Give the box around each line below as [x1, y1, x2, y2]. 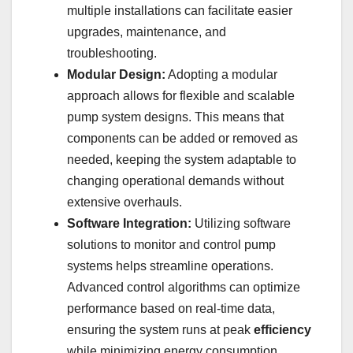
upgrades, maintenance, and [67, 25, 226, 39]
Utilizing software [191, 217, 291, 231]
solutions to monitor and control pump [67, 238, 276, 252]
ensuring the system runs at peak [67, 323, 254, 337]
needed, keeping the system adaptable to [67, 153, 296, 167]
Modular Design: [67, 68, 165, 82]
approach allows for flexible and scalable [67, 89, 295, 103]
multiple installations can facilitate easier [67, 4, 292, 18]
